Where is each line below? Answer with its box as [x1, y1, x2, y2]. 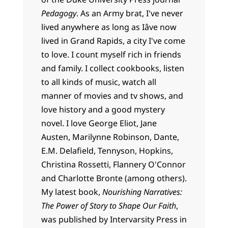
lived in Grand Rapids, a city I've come [41, 35, 185, 46]
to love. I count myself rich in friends [41, 48, 181, 60]
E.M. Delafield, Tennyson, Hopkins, [41, 145, 173, 156]
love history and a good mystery [41, 103, 165, 115]
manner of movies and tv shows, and [41, 90, 183, 101]
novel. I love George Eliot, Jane [41, 117, 157, 129]
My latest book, [41, 186, 102, 197]
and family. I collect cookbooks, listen [41, 62, 184, 74]
